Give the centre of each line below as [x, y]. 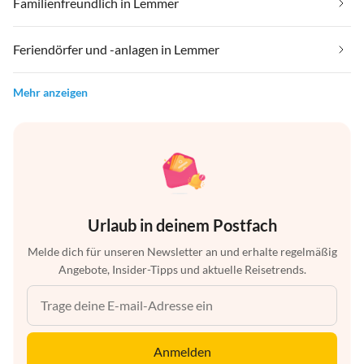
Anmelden [182, 351]
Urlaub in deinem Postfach [182, 225]
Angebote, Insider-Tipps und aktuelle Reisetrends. [182, 269]
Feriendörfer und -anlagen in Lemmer [116, 49]
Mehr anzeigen [50, 92]
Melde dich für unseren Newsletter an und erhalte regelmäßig [182, 251]
